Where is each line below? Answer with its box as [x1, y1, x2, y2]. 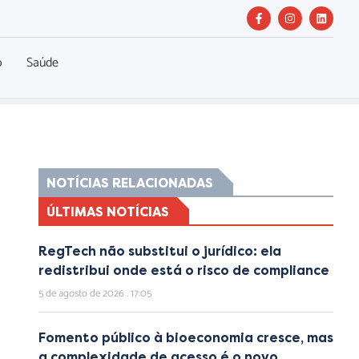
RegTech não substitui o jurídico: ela [38, 244, 281, 259]
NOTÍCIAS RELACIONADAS [46, 175, 213, 191]
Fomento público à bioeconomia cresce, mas [38, 330, 333, 345]
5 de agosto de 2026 [38, 285, 127, 302]
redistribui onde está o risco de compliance [38, 263, 329, 278]
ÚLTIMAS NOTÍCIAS [46, 204, 169, 220]
